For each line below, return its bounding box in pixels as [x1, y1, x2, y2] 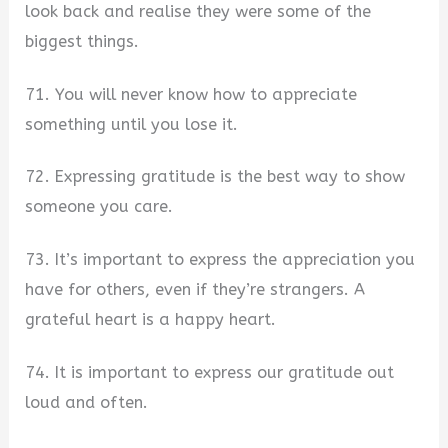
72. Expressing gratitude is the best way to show [25, 167, 406, 187]
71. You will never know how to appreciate [25, 84, 358, 104]
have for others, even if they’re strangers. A [25, 280, 366, 300]
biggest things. [25, 32, 140, 52]
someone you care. [25, 197, 174, 217]
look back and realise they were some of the [25, 2, 372, 22]
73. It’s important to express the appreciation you [25, 250, 416, 270]
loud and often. [25, 392, 149, 412]
